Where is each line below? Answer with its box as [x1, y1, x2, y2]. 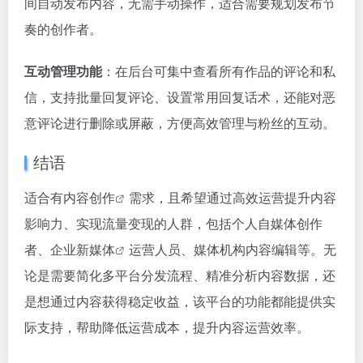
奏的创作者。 [24, 19, 102, 38]
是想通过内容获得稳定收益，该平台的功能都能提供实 [24, 292, 335, 310]
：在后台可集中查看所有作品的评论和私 [102, 62, 335, 80]
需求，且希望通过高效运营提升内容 [129, 188, 336, 207]
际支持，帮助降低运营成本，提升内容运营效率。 [24, 318, 310, 336]
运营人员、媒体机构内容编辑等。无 [129, 240, 336, 258]
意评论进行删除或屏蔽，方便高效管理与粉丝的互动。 [24, 113, 335, 132]
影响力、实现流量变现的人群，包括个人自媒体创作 [24, 214, 322, 233]
